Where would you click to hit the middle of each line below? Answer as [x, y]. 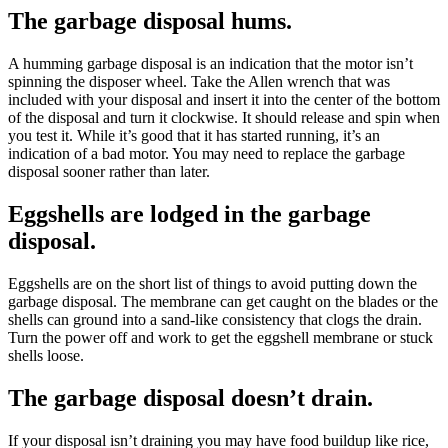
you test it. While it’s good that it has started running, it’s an [194, 136]
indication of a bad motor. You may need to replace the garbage [206, 154]
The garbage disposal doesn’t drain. [190, 398]
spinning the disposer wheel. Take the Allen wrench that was [199, 82]
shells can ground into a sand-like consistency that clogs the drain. [215, 320]
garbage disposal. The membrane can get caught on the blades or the [223, 302]
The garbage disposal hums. [150, 21]
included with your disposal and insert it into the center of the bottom [224, 100]
